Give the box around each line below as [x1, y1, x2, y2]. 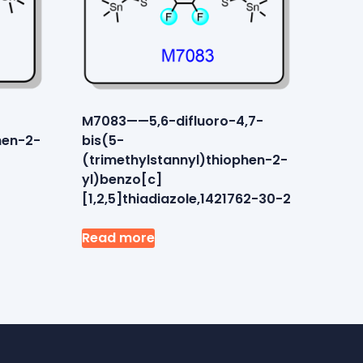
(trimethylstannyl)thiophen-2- [82, 150, 288, 169]
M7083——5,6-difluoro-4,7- [82, 111, 264, 130]
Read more [82, 228, 156, 247]
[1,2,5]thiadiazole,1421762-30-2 [82, 189, 292, 208]
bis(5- [82, 130, 125, 150]
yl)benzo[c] [82, 169, 163, 189]
